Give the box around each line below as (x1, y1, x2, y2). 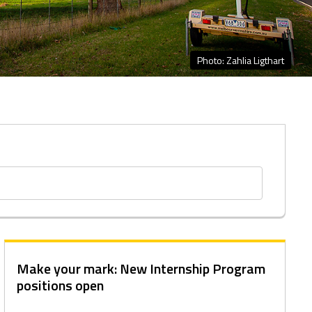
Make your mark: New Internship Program (17, 258, 266, 279)
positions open (17, 274, 104, 296)
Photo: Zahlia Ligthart (197, 53, 284, 68)
